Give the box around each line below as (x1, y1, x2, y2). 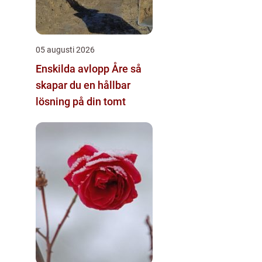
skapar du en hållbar (36, 78, 130, 91)
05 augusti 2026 (36, 44, 95, 54)
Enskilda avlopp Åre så (36, 62, 130, 75)
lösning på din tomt (36, 95, 126, 108)
